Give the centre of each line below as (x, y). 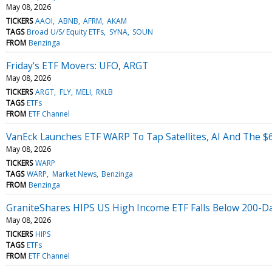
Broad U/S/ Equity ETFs (66, 32)
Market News (74, 174)
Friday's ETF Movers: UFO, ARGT (77, 65)
